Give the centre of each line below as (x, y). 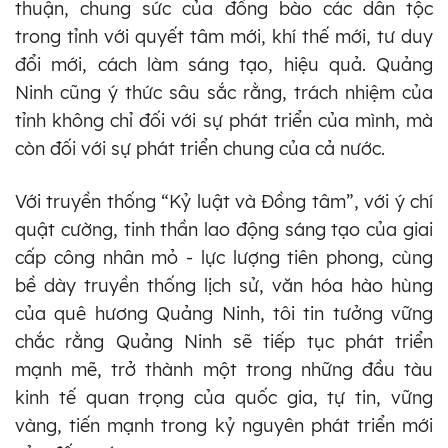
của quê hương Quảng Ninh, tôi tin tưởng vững (224, 313)
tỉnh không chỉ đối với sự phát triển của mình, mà (224, 120)
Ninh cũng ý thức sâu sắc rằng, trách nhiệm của (224, 92)
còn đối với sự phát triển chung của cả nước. (200, 148)
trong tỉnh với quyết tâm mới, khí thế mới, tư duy (224, 36)
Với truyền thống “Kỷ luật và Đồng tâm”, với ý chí (224, 201)
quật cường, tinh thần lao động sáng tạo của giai (224, 229)
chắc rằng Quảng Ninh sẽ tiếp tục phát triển (224, 341)
